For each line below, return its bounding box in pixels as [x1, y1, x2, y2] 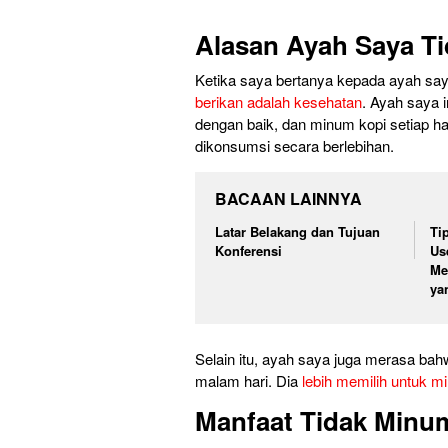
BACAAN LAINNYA [215, 187, 362, 211]
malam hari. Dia [195, 369, 302, 391]
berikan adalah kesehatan [195, 91, 362, 113]
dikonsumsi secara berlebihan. [195, 135, 394, 157]
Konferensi [215, 241, 282, 261]
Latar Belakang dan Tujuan [215, 222, 380, 242]
